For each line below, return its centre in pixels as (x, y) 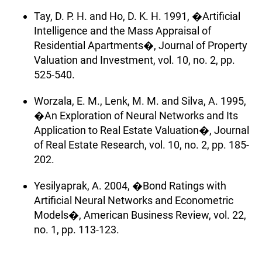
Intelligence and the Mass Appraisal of (123, 30)
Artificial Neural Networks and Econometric (134, 200)
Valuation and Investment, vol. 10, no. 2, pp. (135, 60)
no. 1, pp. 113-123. (77, 229)
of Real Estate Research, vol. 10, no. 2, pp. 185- (142, 144)
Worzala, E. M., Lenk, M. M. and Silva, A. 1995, (140, 101)
